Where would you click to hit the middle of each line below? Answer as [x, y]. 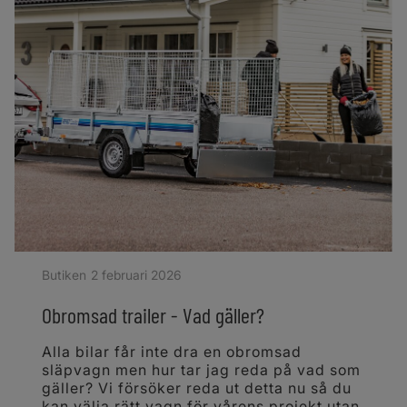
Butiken [64, 275]
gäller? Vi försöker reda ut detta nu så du [197, 388]
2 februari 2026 [136, 275]
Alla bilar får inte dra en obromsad [172, 352]
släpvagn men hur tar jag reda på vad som [201, 370]
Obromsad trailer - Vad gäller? [153, 315]
